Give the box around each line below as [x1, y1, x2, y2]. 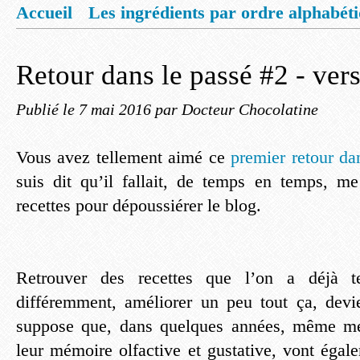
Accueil [16, 2, 72, 22]
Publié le [16, 100, 79, 118]
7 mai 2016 [79, 100, 155, 118]
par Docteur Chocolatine [155, 100, 318, 118]
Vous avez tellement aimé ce [16, 147, 231, 167]
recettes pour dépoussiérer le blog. [16, 195, 261, 215]
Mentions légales [32, 33, 158, 53]
